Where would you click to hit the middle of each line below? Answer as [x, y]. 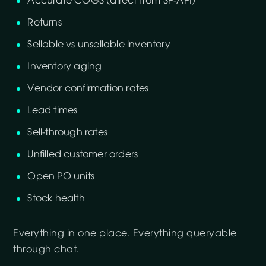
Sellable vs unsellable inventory [99, 45]
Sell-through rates [67, 132]
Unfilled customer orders [83, 154]
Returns [45, 23]
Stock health [56, 198]
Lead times [53, 110]
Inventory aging [65, 66]
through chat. [46, 249]
